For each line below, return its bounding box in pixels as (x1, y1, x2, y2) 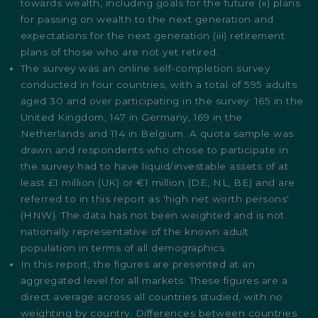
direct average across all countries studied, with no (20, 291, 283, 303)
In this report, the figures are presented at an (20, 258, 256, 270)
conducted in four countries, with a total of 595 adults (20, 79, 297, 91)
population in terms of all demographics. (20, 242, 227, 254)
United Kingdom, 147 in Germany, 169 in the (20, 111, 243, 124)
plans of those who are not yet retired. (20, 46, 219, 58)
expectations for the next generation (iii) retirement (20, 30, 285, 42)
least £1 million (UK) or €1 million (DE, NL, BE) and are (20, 177, 295, 189)
